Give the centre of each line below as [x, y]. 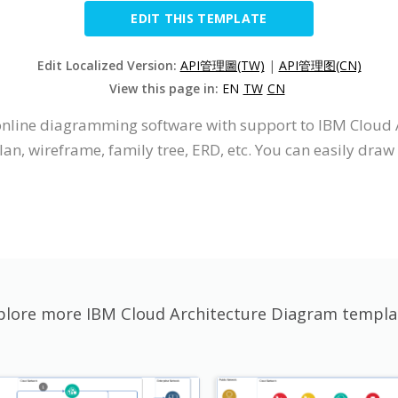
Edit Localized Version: [108, 65]
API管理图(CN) [320, 65]
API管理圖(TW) [222, 65]
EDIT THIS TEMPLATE [199, 18]
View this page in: [165, 88]
